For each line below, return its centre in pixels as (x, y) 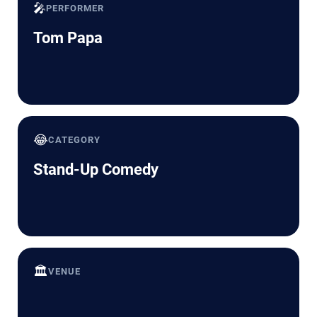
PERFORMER (75, 8)
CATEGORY (75, 139)
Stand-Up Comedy (96, 169)
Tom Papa (68, 38)
